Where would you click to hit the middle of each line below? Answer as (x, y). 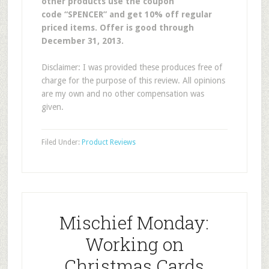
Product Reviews (108, 142)
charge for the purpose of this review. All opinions (133, 80)
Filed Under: (61, 142)
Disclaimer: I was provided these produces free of (131, 67)
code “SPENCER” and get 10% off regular (126, 14)
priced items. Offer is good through (117, 28)
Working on (134, 244)
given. (52, 107)
